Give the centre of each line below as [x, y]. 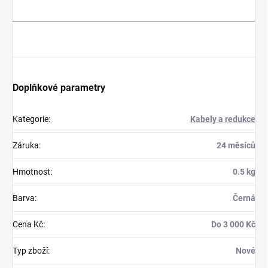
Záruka [26, 146]
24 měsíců [236, 146]
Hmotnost [31, 172]
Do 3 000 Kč [233, 225]
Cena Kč [28, 225]
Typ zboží [30, 251]
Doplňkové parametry [59, 88]
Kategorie [31, 119]
